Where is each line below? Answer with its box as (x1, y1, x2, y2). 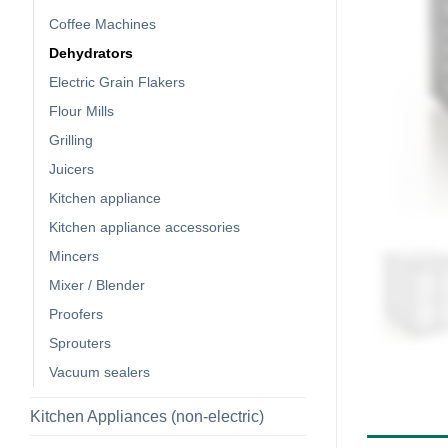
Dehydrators (49, 44, 133, 61)
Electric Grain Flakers (49, 73, 185, 90)
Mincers (49, 247, 99, 264)
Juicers (49, 160, 94, 177)
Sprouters (49, 334, 111, 351)
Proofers (49, 305, 103, 322)
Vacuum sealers (49, 363, 150, 380)
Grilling (49, 131, 93, 148)
